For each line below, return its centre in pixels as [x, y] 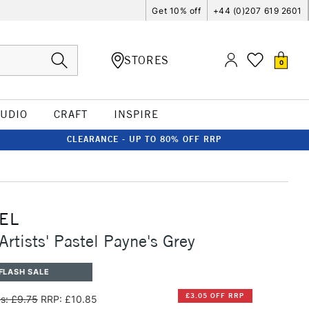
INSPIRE [136, 114]
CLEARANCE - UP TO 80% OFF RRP [144, 139]
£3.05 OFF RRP [215, 296]
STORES [147, 60]
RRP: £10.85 [69, 299]
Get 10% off [177, 10]
